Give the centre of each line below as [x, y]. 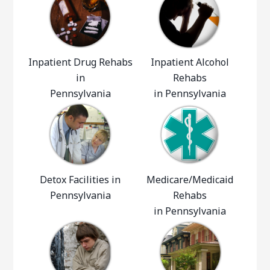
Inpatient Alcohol [190, 62]
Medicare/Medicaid [190, 180]
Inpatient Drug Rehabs [80, 62]
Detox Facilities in [80, 180]
